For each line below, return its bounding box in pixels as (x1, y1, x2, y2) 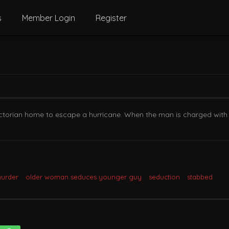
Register (95, 13, 127, 23)
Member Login (21, 13, 75, 23)
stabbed (187, 173, 213, 181)
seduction (149, 173, 180, 181)
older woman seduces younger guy (26, 173, 142, 181)
